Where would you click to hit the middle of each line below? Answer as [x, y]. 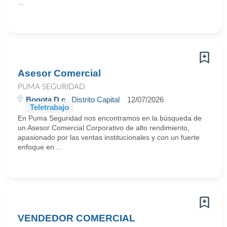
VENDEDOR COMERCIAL [77, 218]
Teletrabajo [49, 107]
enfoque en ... [40, 147]
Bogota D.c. [47, 100]
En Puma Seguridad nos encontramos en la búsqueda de [110, 118]
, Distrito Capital [93, 100]
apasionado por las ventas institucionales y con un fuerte [109, 137]
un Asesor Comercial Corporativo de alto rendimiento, [104, 128]
